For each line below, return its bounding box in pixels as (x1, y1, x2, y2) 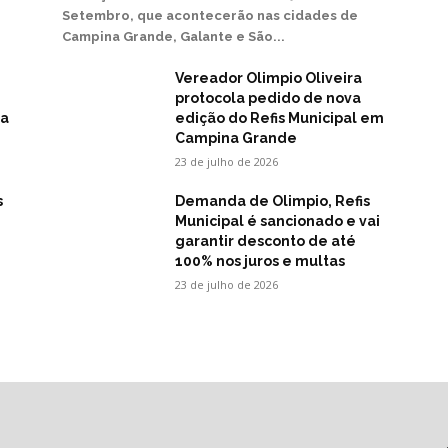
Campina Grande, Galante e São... (62, 29, 285, 45)
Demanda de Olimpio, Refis (175, 193, 371, 210)
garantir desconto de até (175, 233, 357, 250)
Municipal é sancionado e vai (175, 213, 381, 230)
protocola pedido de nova (175, 90, 362, 107)
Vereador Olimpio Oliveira (175, 70, 363, 87)
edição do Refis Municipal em (175, 110, 385, 127)
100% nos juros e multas (175, 253, 346, 270)
